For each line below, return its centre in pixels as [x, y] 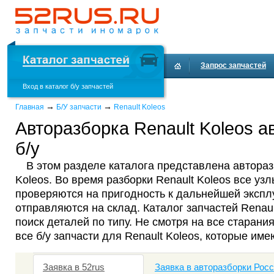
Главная [30, 107]
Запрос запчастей [233, 65]
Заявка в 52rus [73, 267]
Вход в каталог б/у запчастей [68, 86]
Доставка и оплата [207, 90]
